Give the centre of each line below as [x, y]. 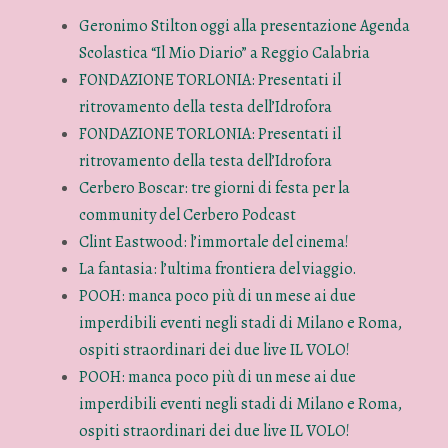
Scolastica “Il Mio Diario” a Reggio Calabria [225, 52]
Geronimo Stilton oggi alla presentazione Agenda [245, 25]
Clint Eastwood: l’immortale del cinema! [214, 241]
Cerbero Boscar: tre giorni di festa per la [215, 187]
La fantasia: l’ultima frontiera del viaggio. [218, 268]
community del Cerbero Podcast [188, 214]
